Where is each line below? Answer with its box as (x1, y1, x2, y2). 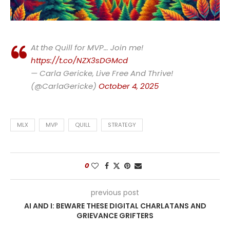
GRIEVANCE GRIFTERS (76, 210, 154, 221)
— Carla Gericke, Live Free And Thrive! (31, 67, 173, 79)
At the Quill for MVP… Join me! (31, 42, 143, 53)
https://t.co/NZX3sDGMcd (31, 54, 128, 66)
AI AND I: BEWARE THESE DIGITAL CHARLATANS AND (24, 200, 206, 211)
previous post (91, 187, 139, 198)
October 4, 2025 (99, 80, 159, 91)
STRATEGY (108, 120, 136, 129)
